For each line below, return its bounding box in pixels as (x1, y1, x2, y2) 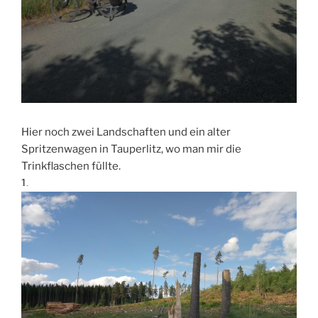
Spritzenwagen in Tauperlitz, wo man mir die (21, 143, 241, 156)
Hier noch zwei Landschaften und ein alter (21, 126, 231, 139)
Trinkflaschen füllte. (21, 160, 121, 173)
